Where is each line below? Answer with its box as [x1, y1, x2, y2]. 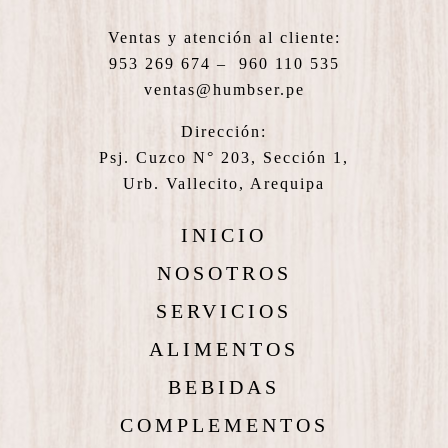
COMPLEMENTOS [119, 414, 329, 437]
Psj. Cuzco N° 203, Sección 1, [99, 149, 349, 167]
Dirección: [181, 123, 267, 141]
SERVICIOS [156, 300, 292, 323]
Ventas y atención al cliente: [107, 29, 341, 47]
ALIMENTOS [149, 338, 299, 361]
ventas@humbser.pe [143, 81, 305, 99]
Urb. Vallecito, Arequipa [123, 175, 325, 193]
